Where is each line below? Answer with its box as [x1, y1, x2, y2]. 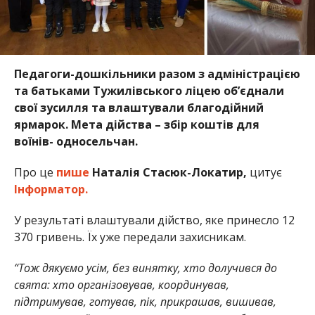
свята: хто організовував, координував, [13, 276, 229, 292]
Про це [13, 164, 56, 180]
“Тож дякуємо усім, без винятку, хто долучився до [13, 259, 277, 276]
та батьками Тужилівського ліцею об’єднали [13, 82, 284, 98]
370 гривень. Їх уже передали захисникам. [13, 229, 246, 245]
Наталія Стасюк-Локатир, [91, 164, 247, 180]
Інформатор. [13, 181, 88, 197]
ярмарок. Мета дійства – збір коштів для [13, 116, 259, 132]
